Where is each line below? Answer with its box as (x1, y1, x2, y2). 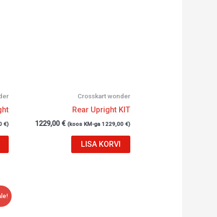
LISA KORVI (81, 139, 121, 149)
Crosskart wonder (77, 92, 131, 100)
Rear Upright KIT (72, 105, 131, 114)
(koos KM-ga (67, 120, 102, 127)
